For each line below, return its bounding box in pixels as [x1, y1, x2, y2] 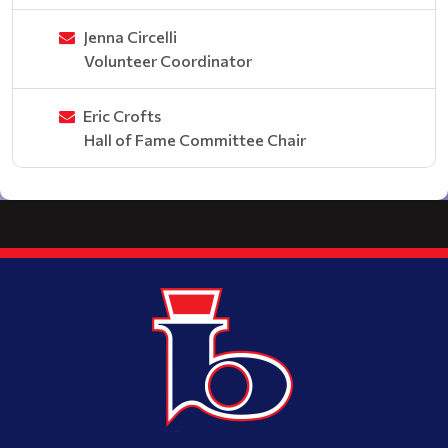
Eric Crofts [83, 106, 161, 125]
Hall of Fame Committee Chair [84, 130, 306, 149]
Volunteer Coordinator [84, 51, 252, 70]
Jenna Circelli [83, 27, 177, 46]
